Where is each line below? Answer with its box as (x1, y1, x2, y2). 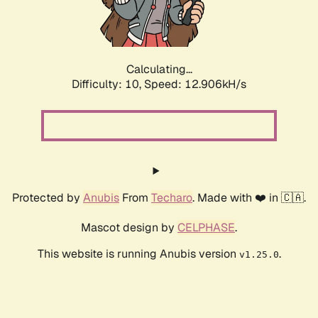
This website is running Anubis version (37, 246, 239, 262)
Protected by (12, 190, 83, 206)
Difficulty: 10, (72, 77, 144, 92)
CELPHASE (177, 220, 235, 236)
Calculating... (126, 62, 192, 77)
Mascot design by (81, 220, 177, 236)
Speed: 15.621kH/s (144, 77, 246, 92)
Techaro (151, 190, 192, 206)
